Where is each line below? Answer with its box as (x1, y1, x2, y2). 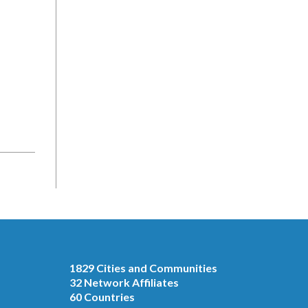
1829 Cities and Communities (69, 261, 217, 274)
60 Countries (69, 290, 135, 303)
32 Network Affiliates (69, 276, 179, 289)
